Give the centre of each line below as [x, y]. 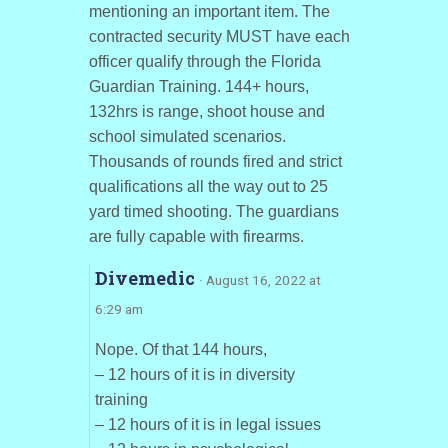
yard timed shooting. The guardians [213, 212]
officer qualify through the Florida [204, 62]
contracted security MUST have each [219, 37]
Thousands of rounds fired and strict [215, 162]
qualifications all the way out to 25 [208, 187]
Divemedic [146, 278]
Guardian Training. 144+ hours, [198, 87]
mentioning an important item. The [209, 12]
